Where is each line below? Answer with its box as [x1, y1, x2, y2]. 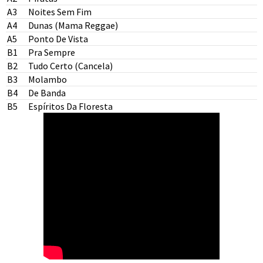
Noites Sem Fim [28, 6, 92, 18]
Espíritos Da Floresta [28, 100, 113, 112]
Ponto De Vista [28, 33, 88, 45]
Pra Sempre [28, 46, 75, 58]
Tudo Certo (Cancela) [28, 60, 113, 72]
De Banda [28, 87, 66, 99]
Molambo [28, 73, 67, 85]
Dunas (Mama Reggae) [28, 19, 118, 31]
